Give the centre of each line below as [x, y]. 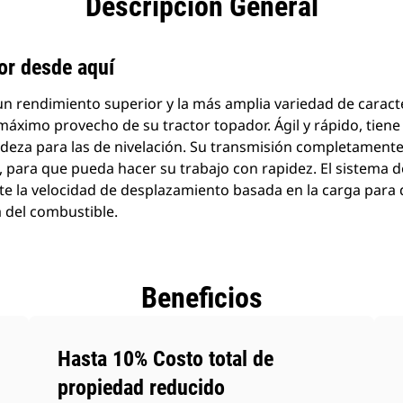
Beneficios [201, 298]
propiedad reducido [142, 388]
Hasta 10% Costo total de [166, 359]
